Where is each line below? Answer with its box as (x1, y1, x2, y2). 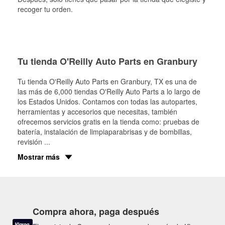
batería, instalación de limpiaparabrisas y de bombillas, (18, 127, 192, 137)
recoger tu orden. (18, 4, 73, 14)
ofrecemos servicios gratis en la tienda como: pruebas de (18, 117, 199, 127)
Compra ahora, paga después (33, 205, 159, 218)
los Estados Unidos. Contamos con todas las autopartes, (18, 96, 197, 106)
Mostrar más (18, 152, 60, 162)
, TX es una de (150, 76, 197, 86)
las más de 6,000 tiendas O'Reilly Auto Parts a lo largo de (18, 86, 200, 96)
